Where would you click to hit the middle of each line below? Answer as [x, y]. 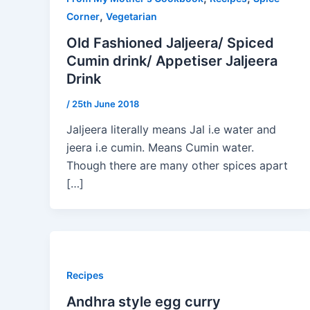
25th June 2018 [106, 103]
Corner [83, 16]
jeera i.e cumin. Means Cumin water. [160, 148]
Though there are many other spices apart [177, 166]
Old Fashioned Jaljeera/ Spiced [170, 43]
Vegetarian [131, 16]
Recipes [85, 275]
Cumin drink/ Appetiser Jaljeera [172, 61]
